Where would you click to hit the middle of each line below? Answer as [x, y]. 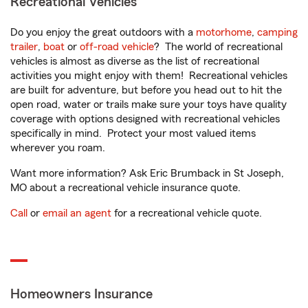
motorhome [224, 33]
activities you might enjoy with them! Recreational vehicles [149, 76]
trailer [24, 47]
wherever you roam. [58, 148]
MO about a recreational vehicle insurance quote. [125, 188]
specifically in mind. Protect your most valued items [133, 134]
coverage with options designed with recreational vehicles [145, 119]
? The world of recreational [218, 47]
